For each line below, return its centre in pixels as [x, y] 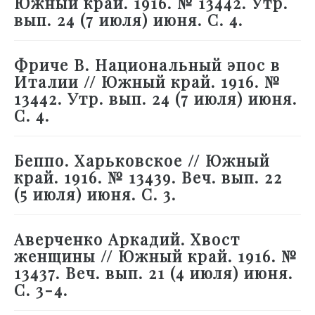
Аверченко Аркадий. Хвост [127, 239]
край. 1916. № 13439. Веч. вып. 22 [148, 178]
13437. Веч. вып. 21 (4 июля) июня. [154, 273]
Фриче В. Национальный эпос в [147, 65]
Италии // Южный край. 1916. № [147, 82]
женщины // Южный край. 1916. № [156, 256]
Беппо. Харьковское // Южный [142, 161]
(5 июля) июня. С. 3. [95, 194]
